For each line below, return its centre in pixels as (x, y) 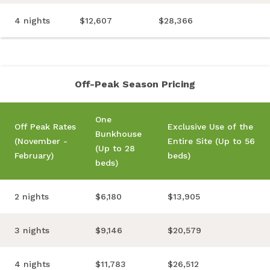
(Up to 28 (115, 149)
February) (34, 156)
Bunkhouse (118, 134)
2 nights (32, 197)
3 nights (32, 231)
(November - (41, 141)
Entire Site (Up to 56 (211, 141)
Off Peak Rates (45, 127)
